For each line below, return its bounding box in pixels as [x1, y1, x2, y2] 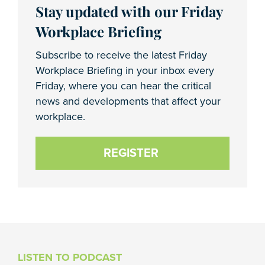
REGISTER [104, 146, 159, 161]
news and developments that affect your [35, 94, 221, 108]
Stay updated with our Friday [35, 2, 222, 21]
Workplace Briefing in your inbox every [35, 63, 214, 77]
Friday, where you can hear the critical [35, 79, 211, 92]
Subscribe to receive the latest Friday [35, 48, 207, 62]
